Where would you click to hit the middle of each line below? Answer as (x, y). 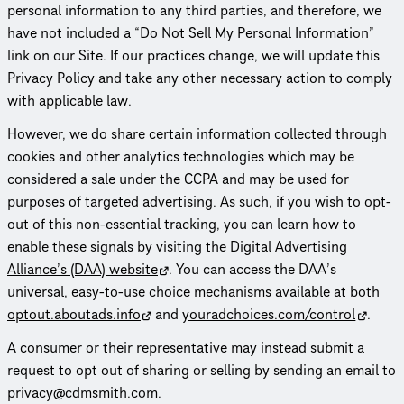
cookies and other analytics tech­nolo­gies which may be (181, 156)
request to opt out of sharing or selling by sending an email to (202, 370)
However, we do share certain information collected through (197, 134)
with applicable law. (69, 101)
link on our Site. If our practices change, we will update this (193, 55)
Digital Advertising (289, 247)
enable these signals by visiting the (119, 247)
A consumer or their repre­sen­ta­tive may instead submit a (186, 348)
